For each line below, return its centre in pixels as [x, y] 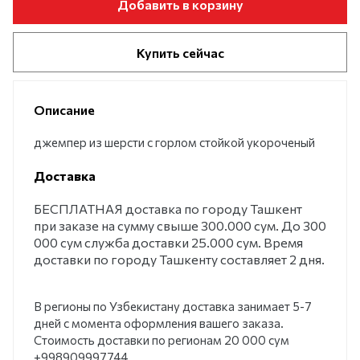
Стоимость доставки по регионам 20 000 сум [162, 340]
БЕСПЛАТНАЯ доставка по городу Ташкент [168, 209]
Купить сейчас [180, 52]
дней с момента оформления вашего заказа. [159, 323]
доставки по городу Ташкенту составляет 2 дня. [179, 259]
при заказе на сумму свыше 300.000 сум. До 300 [180, 225]
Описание [64, 110]
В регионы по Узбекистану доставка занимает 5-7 [173, 306]
